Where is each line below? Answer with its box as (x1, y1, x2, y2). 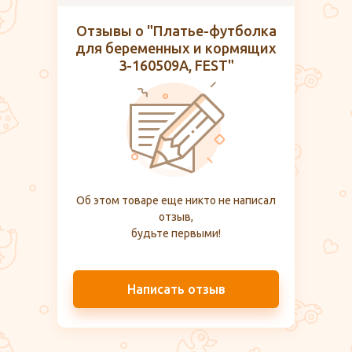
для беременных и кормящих (75, 40, 277, 57)
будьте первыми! (131, 227, 221, 240)
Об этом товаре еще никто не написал (76, 194, 276, 207)
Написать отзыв (126, 282, 225, 297)
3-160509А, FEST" (118, 57, 234, 74)
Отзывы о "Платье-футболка (75, 23, 277, 39)
